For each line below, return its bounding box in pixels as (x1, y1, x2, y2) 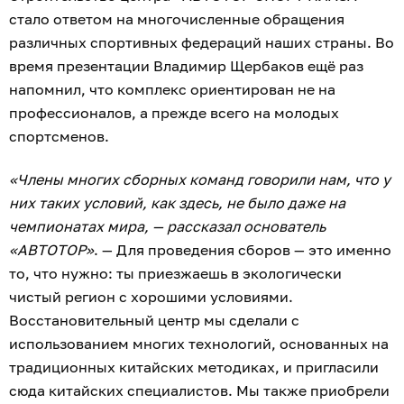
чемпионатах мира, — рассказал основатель (9, 217, 326, 236)
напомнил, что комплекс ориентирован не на (9, 80, 335, 99)
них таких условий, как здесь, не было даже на (9, 194, 345, 213)
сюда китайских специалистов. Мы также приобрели (9, 381, 390, 400)
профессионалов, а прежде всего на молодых (9, 104, 339, 123)
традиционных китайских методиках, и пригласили (9, 358, 379, 377)
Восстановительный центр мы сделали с (9, 311, 299, 330)
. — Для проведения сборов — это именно (94, 241, 391, 260)
